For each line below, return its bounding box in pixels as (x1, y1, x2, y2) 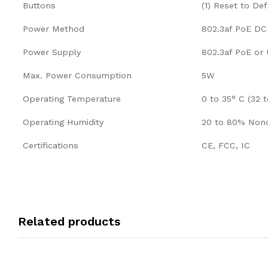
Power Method (23, 23, 84, 33)
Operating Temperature (23, 93, 121, 103)
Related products (18, 214, 120, 229)
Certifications (23, 140, 78, 150)
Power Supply (23, 47, 81, 57)
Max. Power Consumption (23, 70, 132, 80)
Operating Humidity (23, 117, 103, 127)
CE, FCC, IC (202, 140, 250, 150)
